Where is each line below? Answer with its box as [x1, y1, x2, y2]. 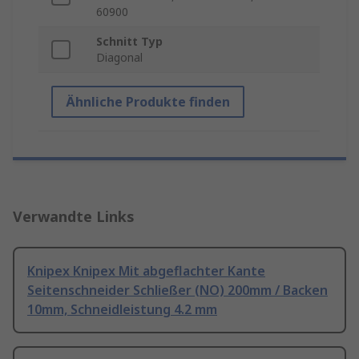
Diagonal [96, 50, 143, 66]
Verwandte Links [13, 207, 135, 227]
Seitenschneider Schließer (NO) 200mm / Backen [27, 281, 328, 300]
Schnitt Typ [96, 34, 163, 50]
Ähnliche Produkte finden [66, 93, 230, 111]
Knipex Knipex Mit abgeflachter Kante [27, 262, 265, 280]
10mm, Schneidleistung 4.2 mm [27, 301, 217, 319]
